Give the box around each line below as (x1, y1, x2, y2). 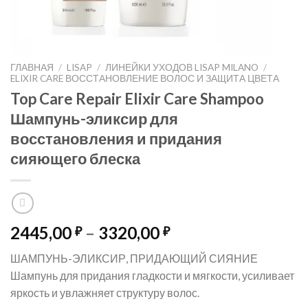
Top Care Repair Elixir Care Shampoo (10, 89, 264, 108)
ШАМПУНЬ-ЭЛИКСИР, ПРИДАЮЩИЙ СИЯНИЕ (10, 252, 258, 265)
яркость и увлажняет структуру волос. (10, 286, 199, 300)
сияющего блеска (10, 148, 140, 168)
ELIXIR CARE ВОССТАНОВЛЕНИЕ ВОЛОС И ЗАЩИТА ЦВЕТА (10, 73, 279, 84)
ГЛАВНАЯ (10, 62, 54, 73)
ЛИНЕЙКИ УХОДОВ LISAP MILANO (105, 62, 259, 73)
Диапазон (169, 222, 247, 243)
